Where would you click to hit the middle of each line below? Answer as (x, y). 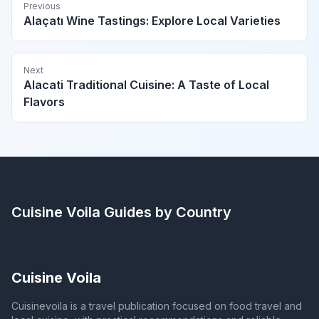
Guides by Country (166, 213)
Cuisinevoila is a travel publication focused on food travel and (157, 306)
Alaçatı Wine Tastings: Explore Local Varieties (152, 21)
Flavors (44, 102)
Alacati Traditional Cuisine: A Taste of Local (146, 85)
